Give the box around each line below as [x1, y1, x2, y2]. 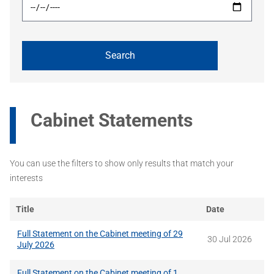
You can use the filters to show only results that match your [10, 158, 234, 169]
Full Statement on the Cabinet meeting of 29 [17, 229, 183, 239]
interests [10, 173, 43, 183]
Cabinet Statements [31, 109, 193, 131]
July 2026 [17, 240, 54, 250]
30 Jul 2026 [207, 234, 252, 245]
